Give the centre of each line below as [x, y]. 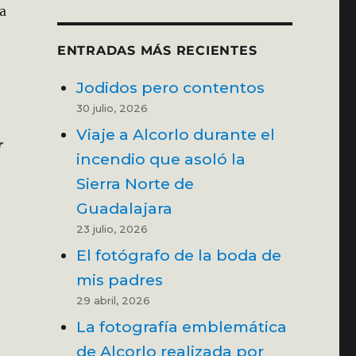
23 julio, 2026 [112, 228]
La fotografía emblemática [181, 326]
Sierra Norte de [135, 183]
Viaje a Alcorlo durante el [175, 134]
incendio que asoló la [161, 159]
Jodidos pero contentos [170, 87]
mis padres [119, 279]
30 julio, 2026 [112, 108]
